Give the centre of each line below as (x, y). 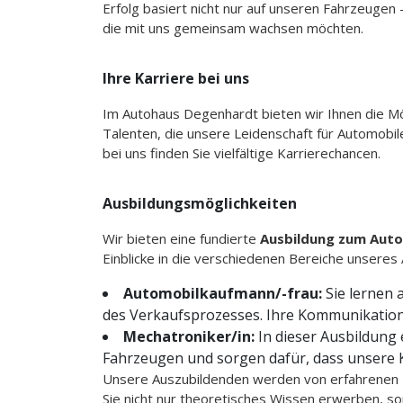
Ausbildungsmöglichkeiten (200, 204)
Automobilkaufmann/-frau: (223, 294)
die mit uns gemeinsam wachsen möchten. (233, 28)
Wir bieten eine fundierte (181, 239)
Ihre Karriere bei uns (176, 79)
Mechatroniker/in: (189, 337)
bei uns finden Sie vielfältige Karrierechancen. (242, 153)
